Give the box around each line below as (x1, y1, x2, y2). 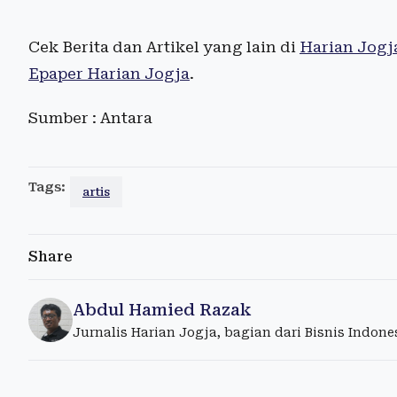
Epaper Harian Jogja (28, 64, 190, 82)
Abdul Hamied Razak (73, 300, 251, 319)
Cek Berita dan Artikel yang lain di (28, 37, 300, 56)
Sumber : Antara (28, 108, 152, 127)
